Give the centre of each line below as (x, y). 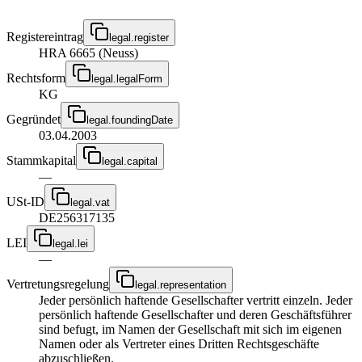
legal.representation (181, 284)
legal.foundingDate (130, 120)
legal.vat (90, 202)
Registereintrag (45, 36)
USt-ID (25, 201)
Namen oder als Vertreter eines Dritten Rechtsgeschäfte (179, 343)
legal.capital (130, 161)
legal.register (139, 37)
